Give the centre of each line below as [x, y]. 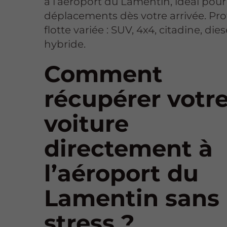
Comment [104, 73]
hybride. [65, 44]
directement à [129, 148]
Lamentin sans [132, 198]
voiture [87, 123]
